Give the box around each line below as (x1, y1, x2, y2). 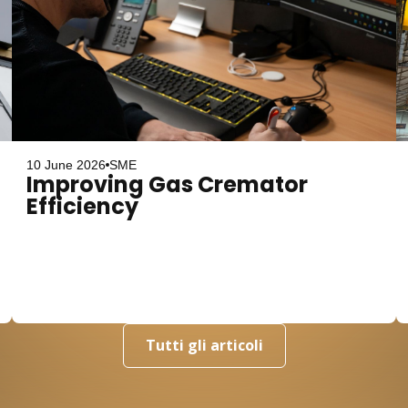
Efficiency (26, 191, 139, 221)
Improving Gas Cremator (26, 169, 309, 199)
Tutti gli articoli (145, 335, 263, 355)
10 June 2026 (26, 158, 107, 172)
